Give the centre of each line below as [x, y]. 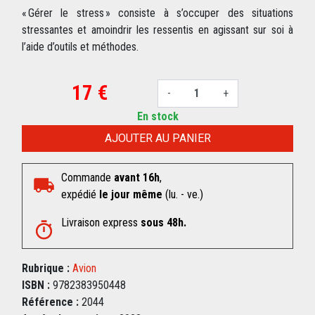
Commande [88, 178]
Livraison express [101, 223]
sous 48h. [163, 223]
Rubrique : [46, 269]
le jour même [131, 195]
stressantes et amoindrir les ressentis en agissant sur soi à [157, 30]
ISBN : [36, 285]
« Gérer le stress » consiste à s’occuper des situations [157, 13]
